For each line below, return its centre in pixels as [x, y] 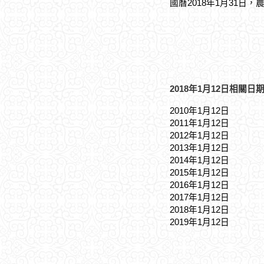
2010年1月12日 [199, 111]
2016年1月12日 [199, 185]
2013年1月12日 [199, 148]
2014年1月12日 [199, 160]
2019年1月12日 [199, 222]
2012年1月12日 [199, 136]
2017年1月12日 [199, 197]
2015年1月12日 [199, 173]
